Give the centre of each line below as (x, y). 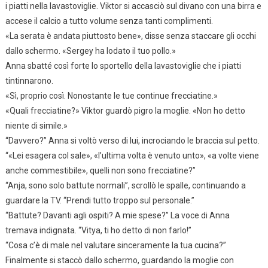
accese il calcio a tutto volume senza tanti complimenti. (109, 21)
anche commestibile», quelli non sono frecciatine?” (100, 170)
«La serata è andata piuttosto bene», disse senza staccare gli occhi (130, 36)
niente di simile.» (36, 125)
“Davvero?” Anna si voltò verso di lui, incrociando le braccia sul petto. (132, 140)
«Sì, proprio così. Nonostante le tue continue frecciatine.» (111, 95)
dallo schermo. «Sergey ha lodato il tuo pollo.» (90, 51)
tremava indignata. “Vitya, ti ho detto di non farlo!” (98, 230)
